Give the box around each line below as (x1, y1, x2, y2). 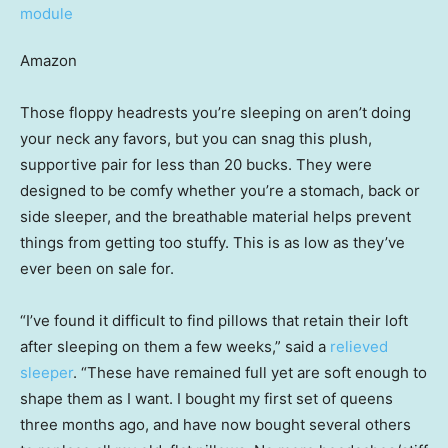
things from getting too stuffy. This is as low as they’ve (20, 233, 405, 253)
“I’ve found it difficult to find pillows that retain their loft (20, 311, 408, 331)
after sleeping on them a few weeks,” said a (20, 337, 330, 357)
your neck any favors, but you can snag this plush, (20, 129, 372, 149)
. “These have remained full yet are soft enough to (73, 363, 427, 383)
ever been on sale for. (20, 259, 178, 279)
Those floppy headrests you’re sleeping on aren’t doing (20, 103, 411, 123)
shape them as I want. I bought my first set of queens (20, 389, 393, 409)
